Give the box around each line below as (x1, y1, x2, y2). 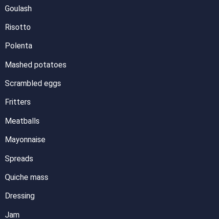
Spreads (5, 153, 33, 163)
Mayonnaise (5, 135, 45, 145)
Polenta (5, 41, 32, 51)
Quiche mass (5, 173, 48, 182)
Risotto (5, 22, 31, 32)
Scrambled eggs (5, 79, 61, 88)
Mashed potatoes (5, 60, 66, 69)
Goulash (5, 3, 32, 13)
